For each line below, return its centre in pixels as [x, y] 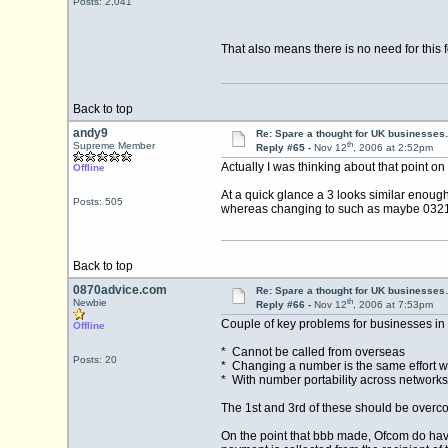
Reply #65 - [284, 148]
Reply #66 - [284, 305]
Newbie [89, 302]
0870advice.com [119, 290]
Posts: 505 [97, 201]
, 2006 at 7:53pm [392, 305]
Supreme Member [113, 145]
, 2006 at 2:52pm [392, 148]
